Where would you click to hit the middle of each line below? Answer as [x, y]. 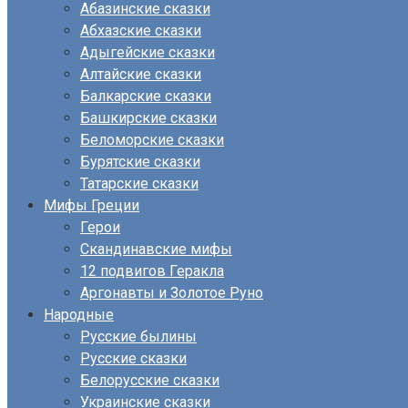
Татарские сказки [139, 184]
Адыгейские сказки [148, 52]
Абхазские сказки [141, 31]
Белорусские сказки [150, 380]
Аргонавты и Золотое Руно [172, 293]
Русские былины [138, 337]
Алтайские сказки [141, 74]
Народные [79, 315]
